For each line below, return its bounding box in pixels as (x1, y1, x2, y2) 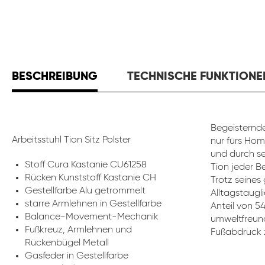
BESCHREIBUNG (12, 71, 98, 83)
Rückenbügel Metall (25, 238, 109, 248)
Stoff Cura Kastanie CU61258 (25, 160, 147, 170)
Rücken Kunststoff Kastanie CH (25, 173, 156, 183)
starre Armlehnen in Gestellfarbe (25, 199, 161, 209)
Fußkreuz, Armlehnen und (25, 225, 132, 235)
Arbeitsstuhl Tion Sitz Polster (12, 135, 131, 145)
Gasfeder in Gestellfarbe (25, 251, 128, 261)
